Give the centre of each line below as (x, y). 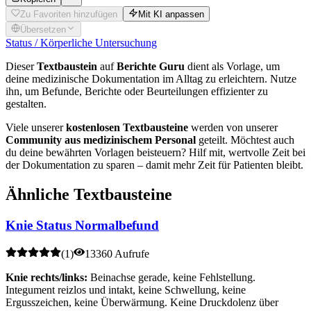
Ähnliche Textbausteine (89, 195)
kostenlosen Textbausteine (127, 128)
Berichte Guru (151, 67)
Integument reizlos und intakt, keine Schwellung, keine (126, 289)
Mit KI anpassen (171, 14)
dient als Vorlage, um (232, 67)
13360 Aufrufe (117, 253)
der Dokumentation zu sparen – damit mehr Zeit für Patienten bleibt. (154, 165)
